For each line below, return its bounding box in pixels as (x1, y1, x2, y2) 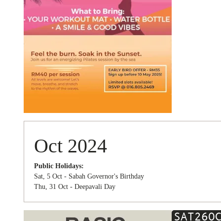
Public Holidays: (34, 162, 84, 170)
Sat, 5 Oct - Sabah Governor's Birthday (34, 173, 144, 180)
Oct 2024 (34, 135, 107, 157)
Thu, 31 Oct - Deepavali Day (34, 183, 115, 190)
